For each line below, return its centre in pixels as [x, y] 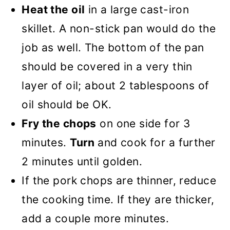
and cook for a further [157, 143]
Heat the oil [53, 10]
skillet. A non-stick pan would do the [119, 29]
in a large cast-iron [137, 10]
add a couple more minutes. [95, 219]
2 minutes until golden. [82, 162]
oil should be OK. [67, 105]
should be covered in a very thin [107, 67]
